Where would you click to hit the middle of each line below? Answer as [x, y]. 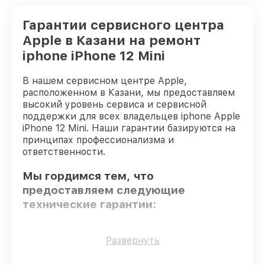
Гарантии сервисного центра [123, 25]
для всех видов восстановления [121, 250]
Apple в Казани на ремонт [112, 40]
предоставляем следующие [104, 190]
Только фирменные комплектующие [137, 238]
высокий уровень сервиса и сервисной [114, 104]
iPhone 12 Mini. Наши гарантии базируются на [129, 128]
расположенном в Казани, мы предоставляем [129, 93]
